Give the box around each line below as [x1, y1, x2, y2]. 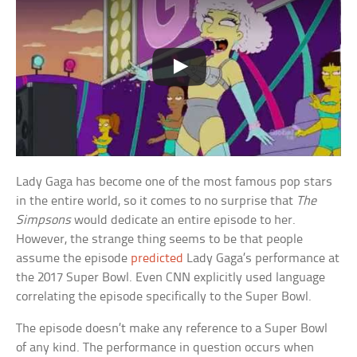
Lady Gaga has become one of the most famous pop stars [16, 175, 333, 189]
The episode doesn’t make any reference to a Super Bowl [16, 321, 328, 335]
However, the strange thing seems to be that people [16, 232, 304, 246]
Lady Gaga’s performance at [183, 251, 340, 265]
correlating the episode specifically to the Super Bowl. [16, 289, 312, 304]
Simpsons [16, 213, 72, 227]
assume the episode [16, 251, 131, 265]
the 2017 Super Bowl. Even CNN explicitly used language [16, 270, 326, 284]
